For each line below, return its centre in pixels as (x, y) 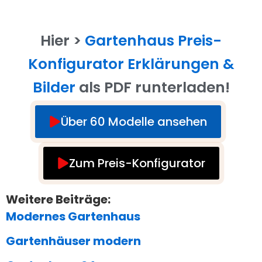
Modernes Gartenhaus (73, 217)
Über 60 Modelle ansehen (134, 122)
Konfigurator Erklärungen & (131, 64)
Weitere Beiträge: (58, 200)
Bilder (54, 88)
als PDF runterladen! (152, 88)
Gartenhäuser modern (73, 241)
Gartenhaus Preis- (153, 41)
